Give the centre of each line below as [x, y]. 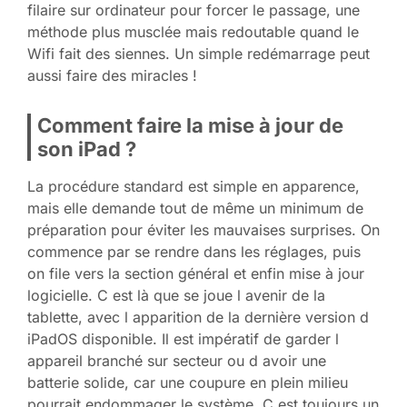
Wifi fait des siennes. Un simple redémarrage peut [199, 54]
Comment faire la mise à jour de [190, 126]
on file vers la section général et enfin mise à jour [196, 274]
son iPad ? [87, 149]
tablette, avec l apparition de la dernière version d [198, 318]
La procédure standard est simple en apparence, [194, 187]
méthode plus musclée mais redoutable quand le [193, 32]
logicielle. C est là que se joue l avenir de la [176, 296]
